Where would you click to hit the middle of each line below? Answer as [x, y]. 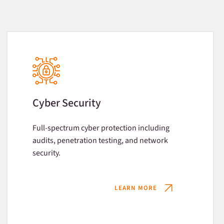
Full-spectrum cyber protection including [101, 128]
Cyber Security [67, 103]
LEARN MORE [135, 188]
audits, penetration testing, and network [100, 140]
